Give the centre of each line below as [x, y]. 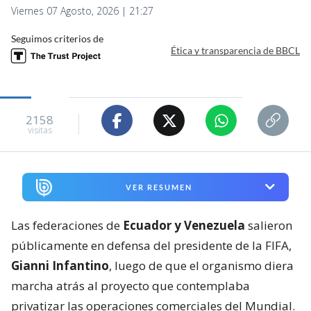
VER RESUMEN [159, 187]
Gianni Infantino [60, 265]
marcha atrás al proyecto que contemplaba [131, 285]
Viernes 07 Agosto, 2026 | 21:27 [82, 11]
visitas [40, 130]
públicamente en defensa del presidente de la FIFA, [151, 245]
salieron [269, 225]
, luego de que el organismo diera [201, 265]
